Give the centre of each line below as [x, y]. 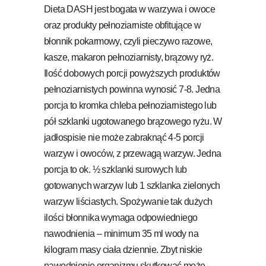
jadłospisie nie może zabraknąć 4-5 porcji [124, 137]
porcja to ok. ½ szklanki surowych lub [115, 169]
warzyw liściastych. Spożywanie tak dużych [128, 201]
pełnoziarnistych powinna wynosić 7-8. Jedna [132, 89]
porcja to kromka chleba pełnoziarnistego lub [130, 105]
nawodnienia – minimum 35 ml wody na [121, 233]
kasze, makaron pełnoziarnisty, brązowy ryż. [129, 57]
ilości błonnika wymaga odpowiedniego [121, 217]
